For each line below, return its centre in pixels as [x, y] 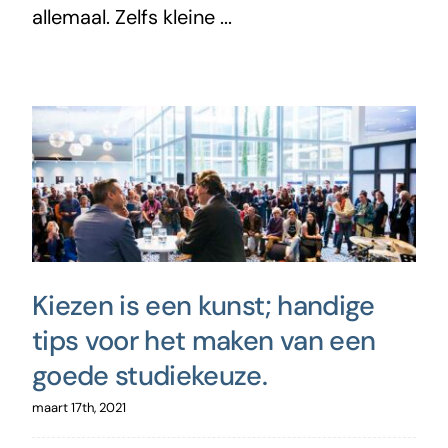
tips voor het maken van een [203, 340]
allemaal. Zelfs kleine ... [131, 16]
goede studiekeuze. [149, 375]
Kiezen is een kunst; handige [203, 305]
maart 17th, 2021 [78, 407]
